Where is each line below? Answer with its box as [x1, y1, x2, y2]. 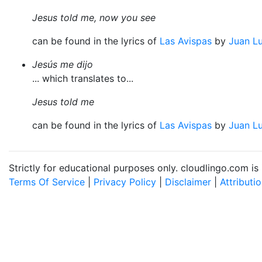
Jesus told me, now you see [32, 12, 156, 23]
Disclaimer [165, 176, 211, 188]
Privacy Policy [94, 176, 156, 188]
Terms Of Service [9, 176, 85, 188]
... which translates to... [32, 73, 133, 84]
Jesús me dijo [32, 58, 93, 70]
